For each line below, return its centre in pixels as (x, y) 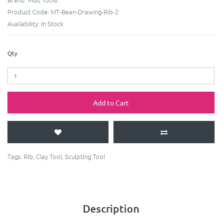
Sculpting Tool (85, 156)
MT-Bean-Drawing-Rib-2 (84, 11)
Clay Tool (49, 156)
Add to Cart (111, 102)
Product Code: (29, 11)
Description (111, 208)
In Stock (52, 23)
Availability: (24, 23)
